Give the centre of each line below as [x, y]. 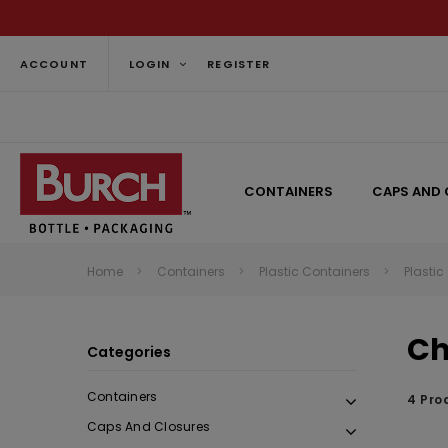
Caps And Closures [149, 426]
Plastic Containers [314, 271]
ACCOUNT [54, 63]
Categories [129, 352]
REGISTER [239, 63]
